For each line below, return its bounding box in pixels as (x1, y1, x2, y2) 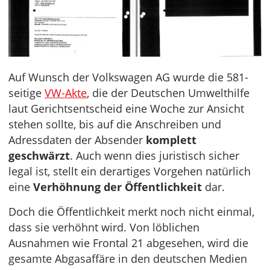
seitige (8, 85, 45, 100)
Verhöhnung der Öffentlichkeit (33, 179, 202, 194)
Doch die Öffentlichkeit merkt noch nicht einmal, (8, 204, 254, 219)
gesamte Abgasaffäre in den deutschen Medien (8, 251, 247, 266)
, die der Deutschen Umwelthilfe (87, 85, 250, 100)
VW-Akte (45, 85, 87, 100)
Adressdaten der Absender (8, 132, 146, 147)
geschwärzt (8, 148, 70, 163)
